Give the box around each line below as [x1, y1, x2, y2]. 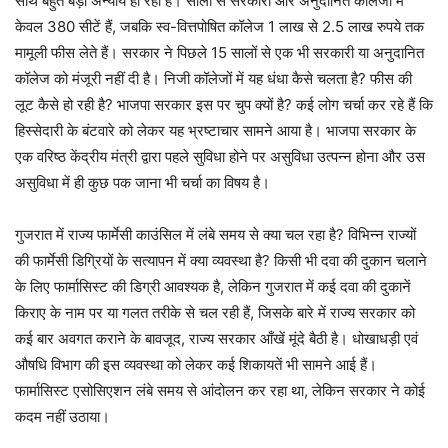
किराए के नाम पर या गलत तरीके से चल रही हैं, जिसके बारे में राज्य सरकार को [15, 303, 415, 322]
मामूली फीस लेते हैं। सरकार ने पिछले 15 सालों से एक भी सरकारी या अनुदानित [15, 43, 424, 62]
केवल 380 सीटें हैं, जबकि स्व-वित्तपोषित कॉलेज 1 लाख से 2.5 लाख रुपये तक [15, 17, 424, 36]
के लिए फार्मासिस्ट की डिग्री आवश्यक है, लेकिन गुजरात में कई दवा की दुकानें [15, 277, 411, 296]
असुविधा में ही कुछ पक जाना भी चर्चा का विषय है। [15, 173, 270, 192]
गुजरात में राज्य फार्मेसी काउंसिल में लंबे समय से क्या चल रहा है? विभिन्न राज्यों [15, 225, 416, 244]
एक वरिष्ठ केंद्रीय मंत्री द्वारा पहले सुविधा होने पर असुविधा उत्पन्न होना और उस [15, 147, 425, 166]
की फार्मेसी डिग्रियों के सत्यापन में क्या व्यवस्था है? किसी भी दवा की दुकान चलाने [15, 251, 427, 270]
